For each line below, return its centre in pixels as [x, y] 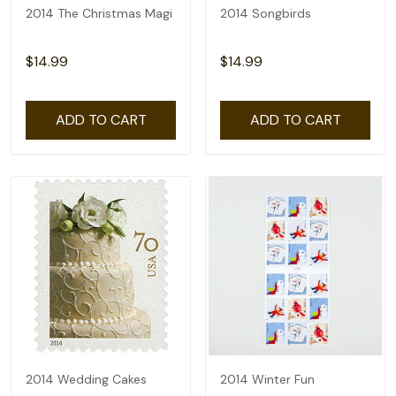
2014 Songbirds [266, 14]
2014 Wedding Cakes [86, 380]
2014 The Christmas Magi [99, 14]
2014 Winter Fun [267, 380]
